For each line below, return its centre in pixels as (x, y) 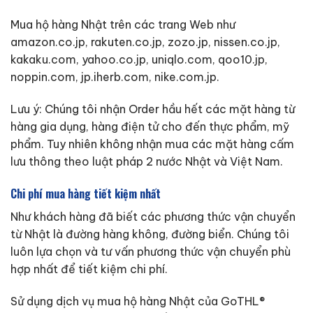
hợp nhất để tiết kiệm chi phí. (89, 269)
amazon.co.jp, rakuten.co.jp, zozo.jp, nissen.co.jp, (145, 42)
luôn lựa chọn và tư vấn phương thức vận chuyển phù (151, 251)
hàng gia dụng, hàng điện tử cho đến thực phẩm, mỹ (150, 127)
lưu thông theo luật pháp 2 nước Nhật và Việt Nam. (147, 162)
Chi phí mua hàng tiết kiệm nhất (86, 193)
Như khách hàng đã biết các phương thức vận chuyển (153, 216)
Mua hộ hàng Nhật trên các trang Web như (123, 25)
